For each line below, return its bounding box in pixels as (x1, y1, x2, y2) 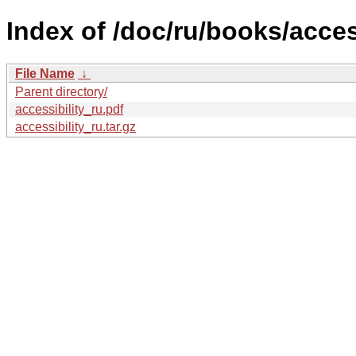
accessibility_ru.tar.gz (15, 119, 136, 133)
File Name (15, 66, 75, 80)
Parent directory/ (15, 84, 107, 99)
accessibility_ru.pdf (15, 102, 123, 116)
